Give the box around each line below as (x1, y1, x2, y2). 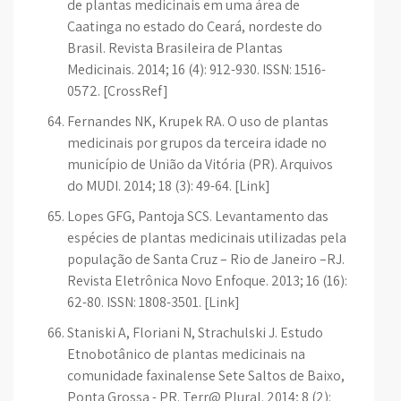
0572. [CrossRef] (67, 81, 168, 100)
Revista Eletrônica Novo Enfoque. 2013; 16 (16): (67, 271, 347, 290)
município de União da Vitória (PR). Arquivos (67, 155, 333, 174)
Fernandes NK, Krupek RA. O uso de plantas (67, 112, 328, 131)
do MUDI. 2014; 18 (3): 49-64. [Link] (67, 176, 270, 195)
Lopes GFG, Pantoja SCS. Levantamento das (67, 207, 328, 226)
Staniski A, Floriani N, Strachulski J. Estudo (67, 323, 323, 342)
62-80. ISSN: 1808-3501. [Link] (67, 293, 240, 311)
